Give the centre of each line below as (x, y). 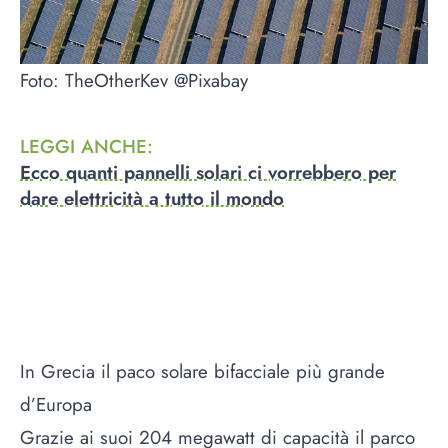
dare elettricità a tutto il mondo (152, 199)
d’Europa (56, 404)
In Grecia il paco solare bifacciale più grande (202, 371)
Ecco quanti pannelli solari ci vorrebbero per (208, 173)
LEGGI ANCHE (83, 147)
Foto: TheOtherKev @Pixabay (134, 80)
